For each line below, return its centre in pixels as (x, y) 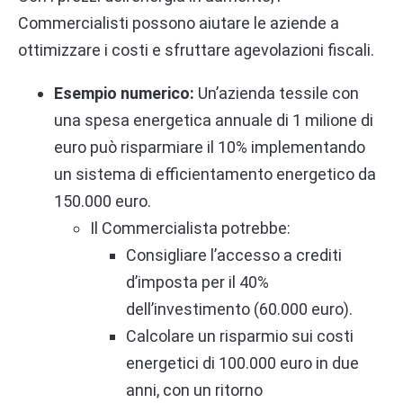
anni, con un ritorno (194, 390)
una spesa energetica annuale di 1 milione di (214, 120)
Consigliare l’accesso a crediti (234, 255)
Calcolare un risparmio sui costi (240, 336)
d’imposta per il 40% (197, 282)
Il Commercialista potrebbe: (190, 228)
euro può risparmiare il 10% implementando (210, 147)
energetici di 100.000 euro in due (242, 363)
